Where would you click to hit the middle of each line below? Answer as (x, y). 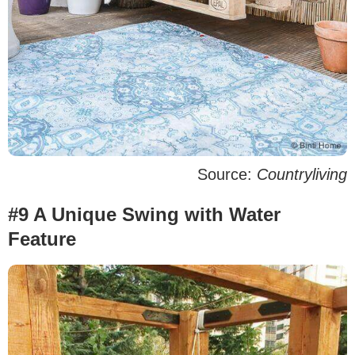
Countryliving (302, 174)
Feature (42, 239)
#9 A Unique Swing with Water (144, 214)
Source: (227, 174)
